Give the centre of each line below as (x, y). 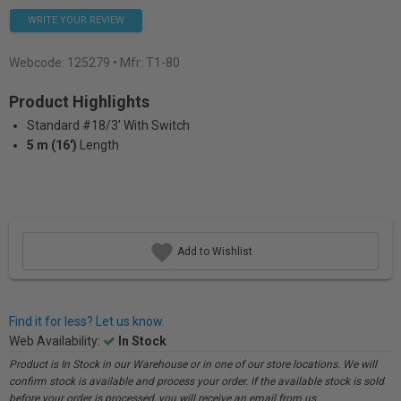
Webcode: (38, 63)
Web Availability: (56, 341)
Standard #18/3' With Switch (108, 125)
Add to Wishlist (213, 251)
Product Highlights (79, 102)
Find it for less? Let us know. (87, 321)
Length (99, 145)
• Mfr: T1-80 (146, 63)
